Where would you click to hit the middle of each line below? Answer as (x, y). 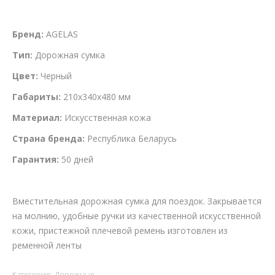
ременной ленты (47, 246)
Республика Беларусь (131, 139)
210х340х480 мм (96, 97)
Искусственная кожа (107, 118)
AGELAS (61, 34)
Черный (55, 76)
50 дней (76, 160)
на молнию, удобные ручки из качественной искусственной (137, 216)
